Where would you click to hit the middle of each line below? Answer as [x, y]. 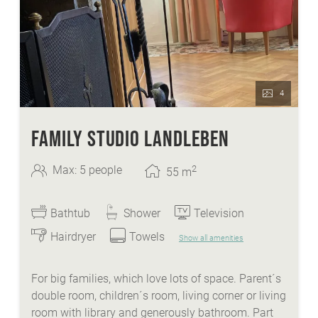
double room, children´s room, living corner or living [159, 295]
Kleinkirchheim [97, 13]
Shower [142, 213]
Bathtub [70, 213]
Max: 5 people [87, 170]
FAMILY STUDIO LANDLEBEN [130, 138]
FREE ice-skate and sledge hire [136, 50]
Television [219, 213]
